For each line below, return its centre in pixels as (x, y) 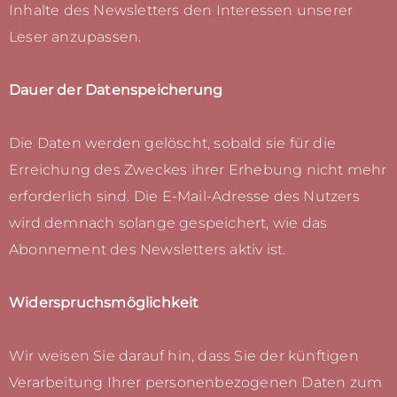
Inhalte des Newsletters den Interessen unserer (181, 11)
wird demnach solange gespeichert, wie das (168, 223)
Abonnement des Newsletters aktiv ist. (148, 250)
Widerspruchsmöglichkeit (104, 303)
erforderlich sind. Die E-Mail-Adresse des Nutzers (184, 197)
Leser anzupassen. (75, 37)
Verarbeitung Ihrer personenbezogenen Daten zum (196, 383)
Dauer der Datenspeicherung (116, 90)
